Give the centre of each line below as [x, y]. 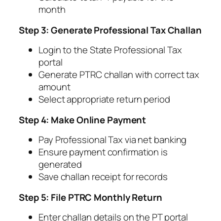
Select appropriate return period [104, 99]
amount [55, 87]
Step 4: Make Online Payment [83, 120]
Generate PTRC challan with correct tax [119, 75]
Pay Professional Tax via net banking [113, 140]
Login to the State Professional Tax [110, 50]
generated [60, 165]
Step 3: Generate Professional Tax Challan [110, 30]
